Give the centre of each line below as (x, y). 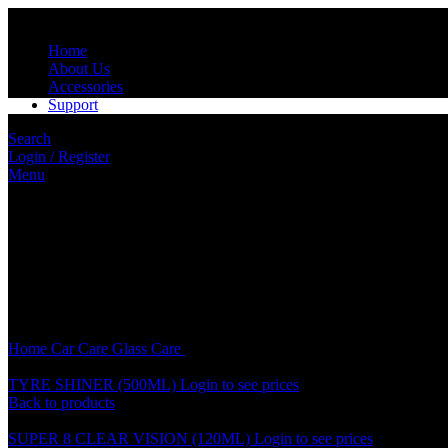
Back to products (61, 402)
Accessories (85, 86)
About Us (79, 68)
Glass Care (148, 348)
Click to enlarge (58, 258)
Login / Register (59, 156)
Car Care (81, 348)
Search (29, 138)
